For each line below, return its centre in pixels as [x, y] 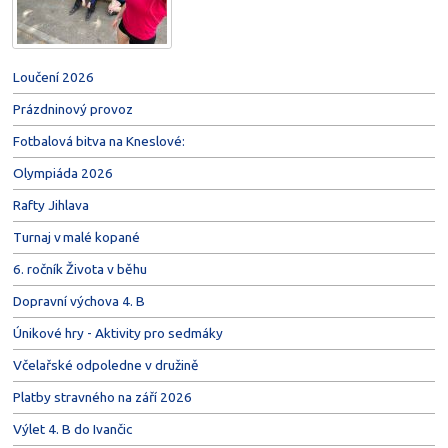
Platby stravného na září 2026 [102, 396]
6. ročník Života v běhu [79, 268]
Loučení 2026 [53, 76]
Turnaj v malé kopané [76, 236]
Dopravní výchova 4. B [78, 300]
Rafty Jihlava [50, 204]
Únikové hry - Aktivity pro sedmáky [117, 332]
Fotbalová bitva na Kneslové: [98, 140]
